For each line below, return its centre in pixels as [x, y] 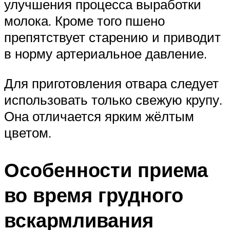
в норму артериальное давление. [106, 54]
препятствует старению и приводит [112, 37]
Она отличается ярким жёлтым [99, 116]
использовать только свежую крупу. [113, 99]
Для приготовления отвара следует [111, 83]
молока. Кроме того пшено [84, 21]
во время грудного [94, 195]
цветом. [28, 132]
